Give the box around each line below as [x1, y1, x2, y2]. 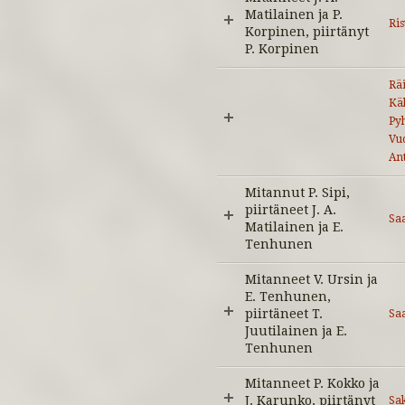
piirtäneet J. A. [245, 202, 336, 217]
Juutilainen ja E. [245, 324, 347, 338]
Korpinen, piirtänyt [245, 24, 369, 39]
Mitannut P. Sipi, [245, 185, 350, 200]
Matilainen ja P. [245, 7, 343, 22]
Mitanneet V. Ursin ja [245, 272, 378, 287]
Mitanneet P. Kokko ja [245, 376, 380, 391]
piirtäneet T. [245, 306, 323, 321]
